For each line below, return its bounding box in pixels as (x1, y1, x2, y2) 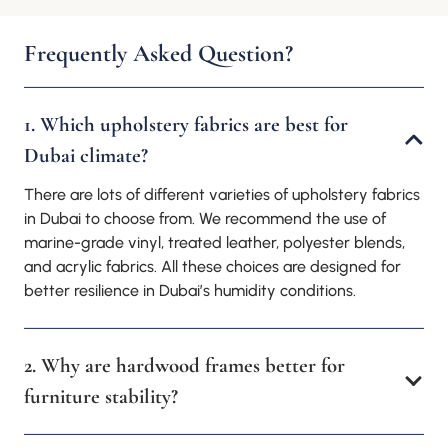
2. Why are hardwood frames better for (24, 353, 345, 379)
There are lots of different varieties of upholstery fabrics (24, 185, 420, 205)
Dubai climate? (24, 142, 148, 168)
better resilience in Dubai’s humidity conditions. (24, 281, 356, 301)
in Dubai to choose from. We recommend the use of (24, 209, 386, 229)
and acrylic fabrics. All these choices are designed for (24, 257, 401, 277)
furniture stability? (24, 384, 178, 410)
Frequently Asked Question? (24, 38, 293, 68)
